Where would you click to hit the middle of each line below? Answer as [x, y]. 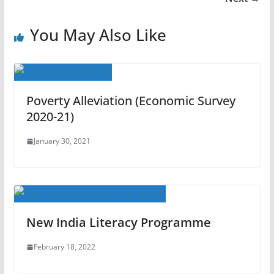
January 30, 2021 [62, 141]
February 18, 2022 [64, 247]
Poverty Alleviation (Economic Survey [131, 101]
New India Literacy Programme [118, 222]
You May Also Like [98, 35]
